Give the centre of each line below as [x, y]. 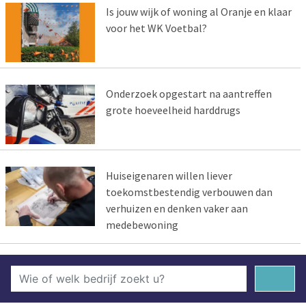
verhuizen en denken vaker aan [177, 208]
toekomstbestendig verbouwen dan [189, 192]
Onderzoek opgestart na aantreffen [189, 93]
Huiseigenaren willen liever [169, 175]
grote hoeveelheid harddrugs [173, 110]
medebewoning [142, 224]
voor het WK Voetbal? [156, 28]
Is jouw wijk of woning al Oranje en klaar [198, 12]
